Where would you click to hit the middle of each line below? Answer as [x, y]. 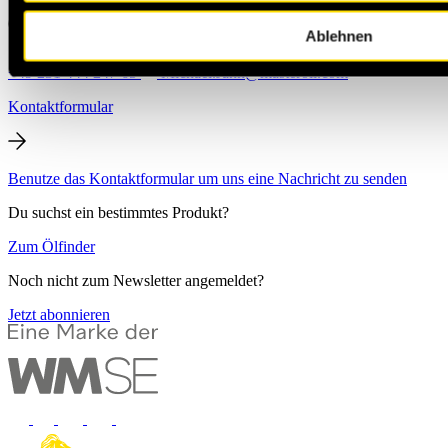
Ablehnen [338, 35]
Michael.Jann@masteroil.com [252, 72]
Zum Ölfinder [51, 246]
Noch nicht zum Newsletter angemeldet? [136, 280]
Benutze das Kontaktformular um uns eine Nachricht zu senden [207, 178]
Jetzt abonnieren [59, 314]
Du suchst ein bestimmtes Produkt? [118, 212]
